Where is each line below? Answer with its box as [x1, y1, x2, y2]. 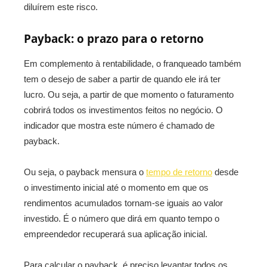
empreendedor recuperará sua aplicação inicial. [24, 229, 207, 239]
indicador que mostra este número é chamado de [24, 120, 215, 131]
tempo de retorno [146, 167, 212, 177]
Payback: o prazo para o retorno [24, 31, 204, 46]
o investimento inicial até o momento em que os [24, 182, 209, 193]
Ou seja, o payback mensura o [24, 167, 146, 177]
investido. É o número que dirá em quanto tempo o [24, 213, 219, 223]
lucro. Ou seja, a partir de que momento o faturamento [24, 89, 234, 100]
